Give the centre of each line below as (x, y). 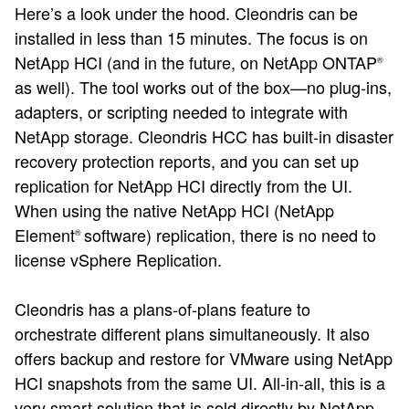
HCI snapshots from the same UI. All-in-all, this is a (200, 382)
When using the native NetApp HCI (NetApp (174, 210)
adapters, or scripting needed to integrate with (181, 111)
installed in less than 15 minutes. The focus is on (191, 37)
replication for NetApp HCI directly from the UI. (184, 185)
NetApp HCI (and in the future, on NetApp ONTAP (196, 62)
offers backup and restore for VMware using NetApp (204, 357)
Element (45, 234)
